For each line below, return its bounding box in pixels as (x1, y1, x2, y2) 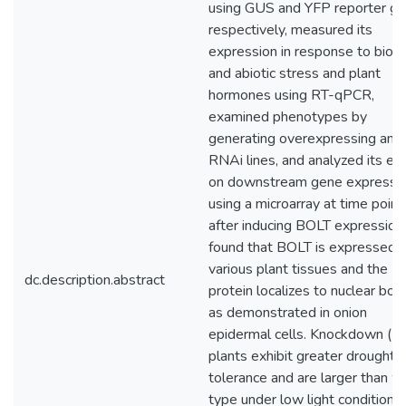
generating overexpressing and (208, 129, 402, 149)
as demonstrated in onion (208, 303, 367, 323)
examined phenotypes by (208, 107, 367, 127)
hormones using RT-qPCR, (208, 85, 374, 105)
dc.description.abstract (24, 270, 165, 290)
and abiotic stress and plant (208, 63, 381, 83)
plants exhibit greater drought (208, 346, 395, 366)
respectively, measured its (208, 20, 372, 40)
